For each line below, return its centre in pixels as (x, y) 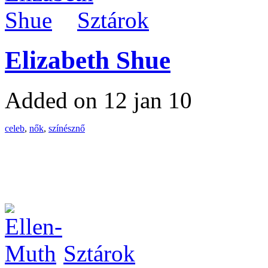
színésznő (67, 128)
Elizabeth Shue (88, 60)
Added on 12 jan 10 (98, 100)
